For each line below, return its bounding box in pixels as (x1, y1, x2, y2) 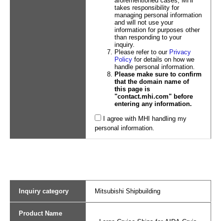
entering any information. (114, 100, 192, 108)
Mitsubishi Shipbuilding (94, 187, 160, 195)
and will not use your (114, 19, 173, 26)
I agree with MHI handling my (103, 115, 186, 122)
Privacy (169, 48, 191, 56)
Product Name (19, 210, 62, 217)
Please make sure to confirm (114, 71, 202, 78)
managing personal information (114, 11, 202, 19)
